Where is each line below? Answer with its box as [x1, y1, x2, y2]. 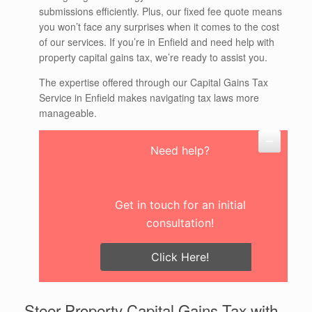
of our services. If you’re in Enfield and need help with [39, 35, 274, 49]
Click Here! [151, 250, 209, 265]
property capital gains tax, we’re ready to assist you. [39, 50, 267, 65]
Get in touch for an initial [114, 198, 246, 212]
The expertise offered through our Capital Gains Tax [39, 75, 268, 90]
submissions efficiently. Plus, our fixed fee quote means [39, 4, 282, 19]
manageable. [39, 106, 97, 120]
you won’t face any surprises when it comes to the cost [39, 19, 279, 34]
